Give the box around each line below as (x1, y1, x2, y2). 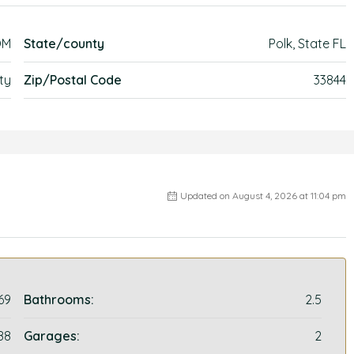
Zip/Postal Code (24, 72, 122, 88)
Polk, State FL (268, 36, 346, 51)
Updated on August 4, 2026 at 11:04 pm (179, 190, 346, 201)
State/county (24, 36, 105, 51)
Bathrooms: (24, 292, 95, 307)
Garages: (24, 328, 81, 344)
